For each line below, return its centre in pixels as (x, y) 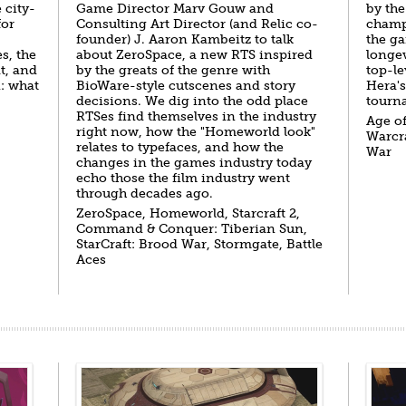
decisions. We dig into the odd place (192, 101)
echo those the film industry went (183, 178)
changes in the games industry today (194, 163)
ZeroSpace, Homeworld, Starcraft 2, (188, 213)
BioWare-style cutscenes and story (186, 86)
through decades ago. (145, 193)
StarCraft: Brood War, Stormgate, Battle (199, 244)
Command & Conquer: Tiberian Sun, (192, 229)
